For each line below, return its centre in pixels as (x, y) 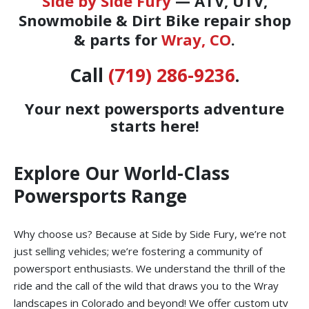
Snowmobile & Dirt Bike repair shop (154, 20)
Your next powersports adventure (154, 109)
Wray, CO (196, 40)
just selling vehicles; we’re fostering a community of (138, 251)
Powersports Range (100, 196)
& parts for (118, 40)
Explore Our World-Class (122, 173)
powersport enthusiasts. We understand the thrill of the (150, 269)
